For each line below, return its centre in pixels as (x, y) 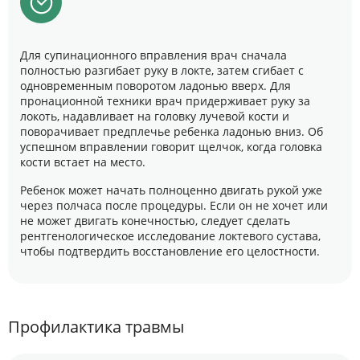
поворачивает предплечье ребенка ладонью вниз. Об (172, 131)
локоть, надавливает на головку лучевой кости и (155, 116)
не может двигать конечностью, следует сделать (155, 221)
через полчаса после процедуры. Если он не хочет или (174, 205)
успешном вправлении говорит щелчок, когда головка (171, 147)
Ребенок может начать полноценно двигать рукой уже (171, 190)
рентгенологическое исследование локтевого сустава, (170, 236)
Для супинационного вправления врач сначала (153, 55)
